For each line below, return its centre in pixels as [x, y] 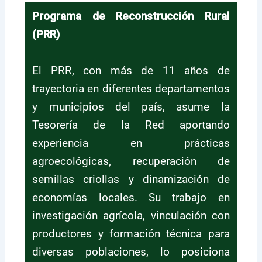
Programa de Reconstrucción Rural [131, 16]
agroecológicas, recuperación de [131, 161]
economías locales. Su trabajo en [131, 197]
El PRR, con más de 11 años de [131, 70]
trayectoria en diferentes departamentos [131, 88]
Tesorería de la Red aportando [131, 125]
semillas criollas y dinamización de [131, 179]
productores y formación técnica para [131, 233]
